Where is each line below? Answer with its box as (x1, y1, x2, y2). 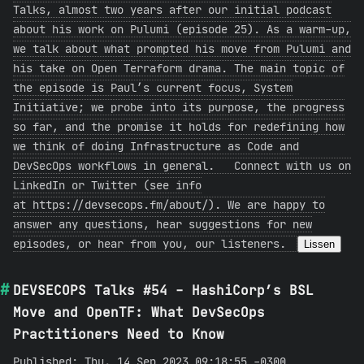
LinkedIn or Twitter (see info (13, 178, 201, 193)
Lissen (304, 238, 335, 250)
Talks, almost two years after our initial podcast (13, 2, 331, 17)
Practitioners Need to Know (13, 326, 224, 342)
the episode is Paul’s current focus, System (13, 80, 292, 95)
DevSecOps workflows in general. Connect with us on (13, 158, 351, 173)
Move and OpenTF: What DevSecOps (13, 304, 265, 320)
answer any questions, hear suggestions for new (13, 217, 312, 232)
